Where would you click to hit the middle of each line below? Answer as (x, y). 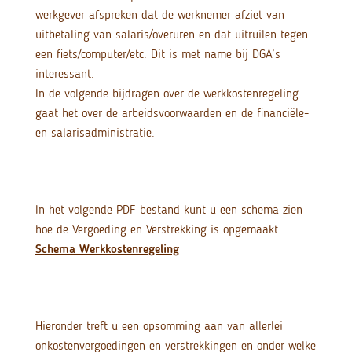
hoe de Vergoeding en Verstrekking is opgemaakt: (160, 229)
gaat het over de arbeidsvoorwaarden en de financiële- (172, 113)
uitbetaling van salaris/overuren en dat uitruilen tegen (171, 35)
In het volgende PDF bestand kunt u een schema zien (169, 210)
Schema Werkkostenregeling (107, 249)
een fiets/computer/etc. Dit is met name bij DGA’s (158, 54)
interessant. (64, 74)
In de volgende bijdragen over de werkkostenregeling (167, 93)
